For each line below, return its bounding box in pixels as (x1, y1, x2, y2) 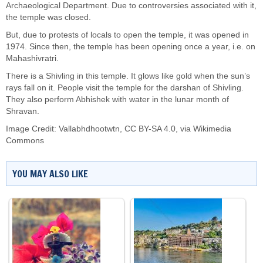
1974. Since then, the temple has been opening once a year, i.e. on (6, 42, 255, 51)
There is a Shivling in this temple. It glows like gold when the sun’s (6, 72, 250, 80)
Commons (6, 136, 44, 145)
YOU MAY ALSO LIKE (12, 167, 88, 180)
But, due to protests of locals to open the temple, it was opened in (6, 31, 249, 39)
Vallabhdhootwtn (59, 124, 120, 133)
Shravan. (6, 107, 39, 116)
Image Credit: (6, 124, 59, 133)
